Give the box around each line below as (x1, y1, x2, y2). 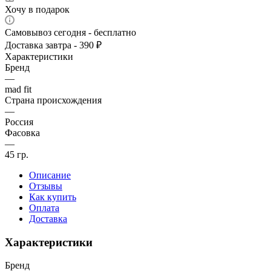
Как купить (29, 191, 76, 202)
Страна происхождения (5, 94, 102, 105)
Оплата (29, 202, 59, 213)
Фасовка (5, 127, 40, 138)
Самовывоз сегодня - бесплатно (5, 27, 136, 38)
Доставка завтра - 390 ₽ (5, 39, 102, 50)
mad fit (5, 83, 31, 94)
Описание (29, 169, 71, 180)
